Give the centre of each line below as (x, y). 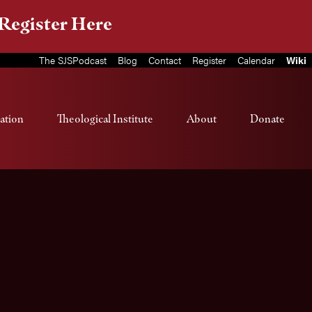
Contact (165, 60)
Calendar (256, 60)
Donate (267, 119)
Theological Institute (105, 119)
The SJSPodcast (73, 60)
